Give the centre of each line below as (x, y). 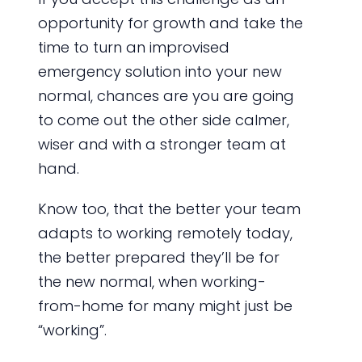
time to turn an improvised (133, 48)
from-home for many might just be (165, 306)
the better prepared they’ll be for (158, 258)
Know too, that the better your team (169, 209)
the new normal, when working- (152, 282)
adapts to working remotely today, (165, 234)
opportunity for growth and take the (170, 23)
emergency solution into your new (160, 72)
